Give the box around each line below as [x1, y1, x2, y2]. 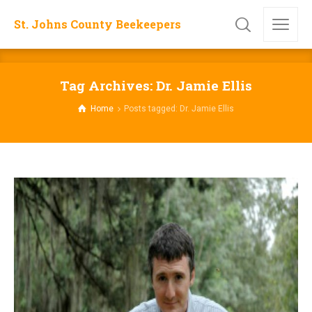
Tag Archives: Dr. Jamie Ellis [60, 77, 252, 94]
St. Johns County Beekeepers [14, 16, 181, 31]
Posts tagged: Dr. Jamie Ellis [123, 104, 234, 114]
